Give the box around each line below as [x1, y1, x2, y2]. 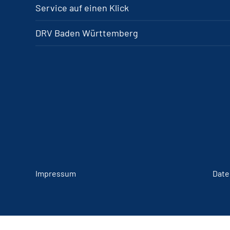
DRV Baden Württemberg [35, 27, 138, 39]
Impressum [35, 168, 76, 178]
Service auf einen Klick [35, 2, 129, 13]
